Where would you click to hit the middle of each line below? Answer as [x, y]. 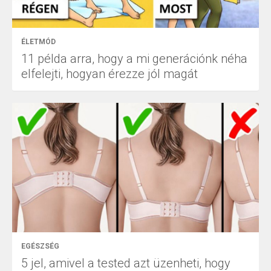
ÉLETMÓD [38, 42]
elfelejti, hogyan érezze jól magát [109, 74]
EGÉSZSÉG [40, 247]
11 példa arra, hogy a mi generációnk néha [134, 59]
